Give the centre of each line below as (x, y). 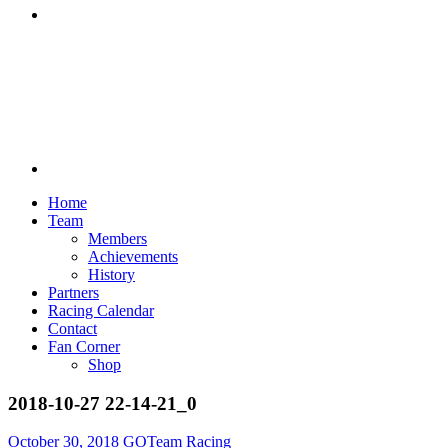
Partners (73, 292)
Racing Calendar (101, 310)
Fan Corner (84, 346)
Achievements (133, 256)
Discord (72, 31)
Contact (72, 328)
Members (117, 238)
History (111, 274)
